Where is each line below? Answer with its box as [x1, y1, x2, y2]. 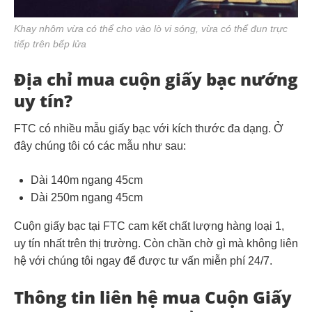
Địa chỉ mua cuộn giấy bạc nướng [14, 68, 298, 91]
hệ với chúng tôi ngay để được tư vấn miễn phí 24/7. [14, 255, 272, 267]
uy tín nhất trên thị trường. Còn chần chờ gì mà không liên [14, 237, 298, 250]
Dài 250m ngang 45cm [31, 192, 143, 204]
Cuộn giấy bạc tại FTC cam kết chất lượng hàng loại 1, [14, 220, 284, 233]
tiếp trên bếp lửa [14, 38, 86, 50]
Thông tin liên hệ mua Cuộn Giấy [14, 286, 292, 309]
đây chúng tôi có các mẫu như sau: [14, 140, 186, 153]
